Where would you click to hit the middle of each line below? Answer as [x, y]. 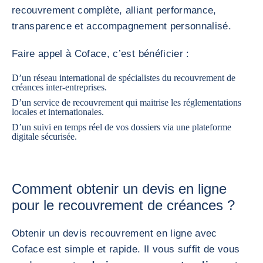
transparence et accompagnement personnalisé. [122, 26]
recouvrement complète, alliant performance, [114, 10]
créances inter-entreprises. [59, 87]
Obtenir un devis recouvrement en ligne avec [114, 233]
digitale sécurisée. [44, 136]
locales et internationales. [58, 112]
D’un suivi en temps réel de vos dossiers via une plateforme [122, 127]
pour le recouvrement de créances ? [123, 205]
